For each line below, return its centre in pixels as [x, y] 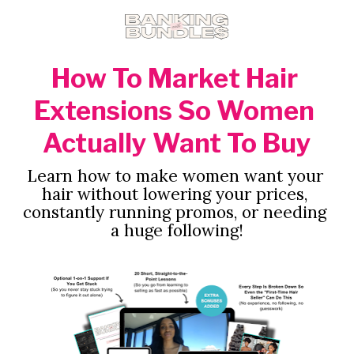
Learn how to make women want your [175, 175]
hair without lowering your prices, [175, 194]
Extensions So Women [174, 111]
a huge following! [177, 230]
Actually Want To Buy [177, 143]
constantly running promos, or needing [175, 212]
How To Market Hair [174, 79]
